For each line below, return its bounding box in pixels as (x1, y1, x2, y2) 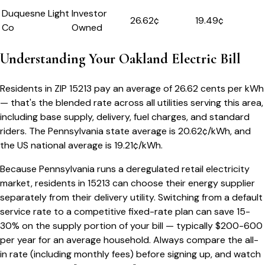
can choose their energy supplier (112, 177, 255, 190)
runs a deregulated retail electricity (95, 163, 250, 176)
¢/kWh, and (202, 125, 251, 138)
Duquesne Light (2, 7, 69, 20)
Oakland (119, 50, 168, 68)
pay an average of (92, 82, 174, 95)
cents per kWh (198, 82, 264, 95)
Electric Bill (168, 50, 241, 68)
